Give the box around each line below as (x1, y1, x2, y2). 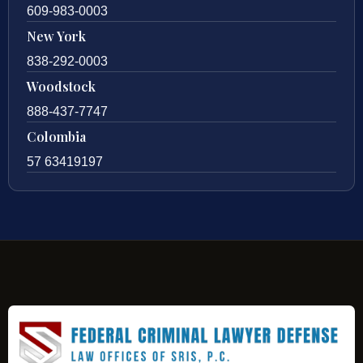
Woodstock (27, 77, 96, 95)
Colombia (27, 127, 86, 145)
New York (27, 27, 86, 45)
